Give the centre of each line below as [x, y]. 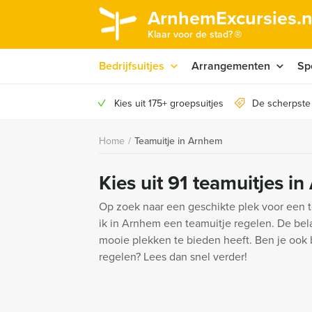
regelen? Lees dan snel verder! [173, 257]
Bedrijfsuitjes [132, 66]
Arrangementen [231, 66]
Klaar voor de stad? [190, 34]
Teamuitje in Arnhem [178, 141]
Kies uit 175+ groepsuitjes [169, 103]
